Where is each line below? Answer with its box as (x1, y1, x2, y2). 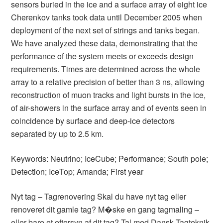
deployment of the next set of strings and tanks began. (11, 24, 200, 36)
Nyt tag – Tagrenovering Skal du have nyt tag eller (11, 191, 187, 202)
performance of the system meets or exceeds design (11, 50, 194, 62)
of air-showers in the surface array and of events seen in (11, 102, 207, 113)
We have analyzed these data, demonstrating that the (11, 37, 198, 49)
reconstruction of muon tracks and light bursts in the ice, (11, 89, 206, 101)
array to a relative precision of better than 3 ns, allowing (11, 76, 205, 88)
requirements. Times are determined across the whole (11, 63, 201, 75)
